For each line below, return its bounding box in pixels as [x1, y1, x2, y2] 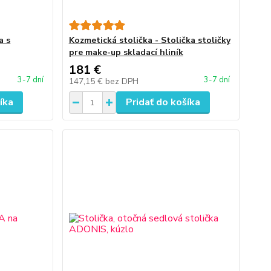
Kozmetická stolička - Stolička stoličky [68, 34, 230, 46]
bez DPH [105, 76, 139, 87]
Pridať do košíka [125, 96, 200, 109]
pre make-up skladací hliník [68, 47, 183, 58]
